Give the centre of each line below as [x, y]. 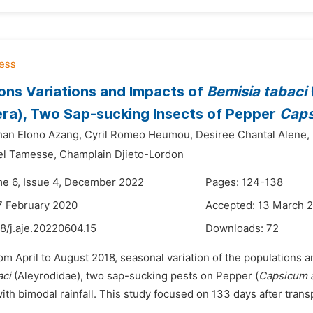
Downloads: [236, 228]
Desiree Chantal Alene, [253, 135]
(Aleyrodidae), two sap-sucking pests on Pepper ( [135, 276]
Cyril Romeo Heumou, [139, 135]
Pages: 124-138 [244, 182]
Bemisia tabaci [257, 92]
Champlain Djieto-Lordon [122, 154]
